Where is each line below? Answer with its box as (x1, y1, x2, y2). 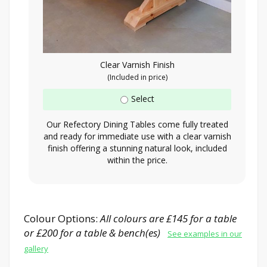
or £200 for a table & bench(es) (24, 225, 167, 240)
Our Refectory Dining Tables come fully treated (46, 118, 228, 130)
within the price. (107, 154, 167, 166)
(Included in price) (107, 72, 167, 82)
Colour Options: (24, 211, 100, 225)
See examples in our (167, 228, 242, 239)
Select (131, 92, 154, 104)
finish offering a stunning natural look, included (47, 142, 227, 154)
